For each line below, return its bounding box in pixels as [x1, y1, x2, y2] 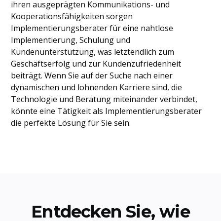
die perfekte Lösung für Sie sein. [11, 117, 131, 128]
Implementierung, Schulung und [11, 35, 131, 45]
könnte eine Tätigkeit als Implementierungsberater [11, 106, 202, 116]
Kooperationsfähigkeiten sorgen [11, 11, 133, 22]
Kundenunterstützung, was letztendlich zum [11, 46, 175, 57]
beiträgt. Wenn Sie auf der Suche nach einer [11, 70, 173, 81]
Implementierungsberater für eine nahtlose [11, 23, 174, 34]
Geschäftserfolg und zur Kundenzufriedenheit [11, 58, 182, 69]
